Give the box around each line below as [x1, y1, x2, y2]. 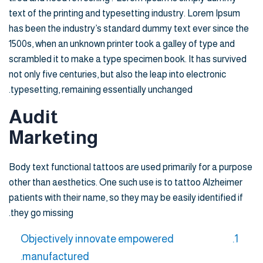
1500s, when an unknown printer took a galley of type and [9, 39, 235, 49]
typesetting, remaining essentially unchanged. [11, 85, 193, 95]
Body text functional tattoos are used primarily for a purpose [9, 162, 252, 173]
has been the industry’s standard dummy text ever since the [9, 23, 249, 34]
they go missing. [11, 208, 73, 218]
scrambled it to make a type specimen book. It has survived [9, 54, 247, 65]
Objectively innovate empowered [21, 233, 174, 245]
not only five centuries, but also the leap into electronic [9, 69, 226, 80]
